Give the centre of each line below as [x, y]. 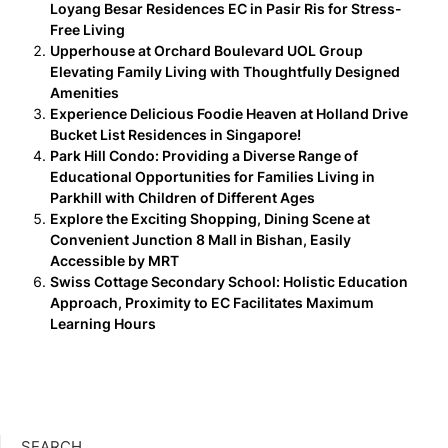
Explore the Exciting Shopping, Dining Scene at [210, 218]
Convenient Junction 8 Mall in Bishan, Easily [200, 239]
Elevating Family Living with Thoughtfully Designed [225, 71]
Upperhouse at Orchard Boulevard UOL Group [206, 50]
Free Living [87, 29]
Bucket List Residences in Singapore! [175, 134]
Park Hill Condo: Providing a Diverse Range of [204, 155]
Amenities [84, 92]
